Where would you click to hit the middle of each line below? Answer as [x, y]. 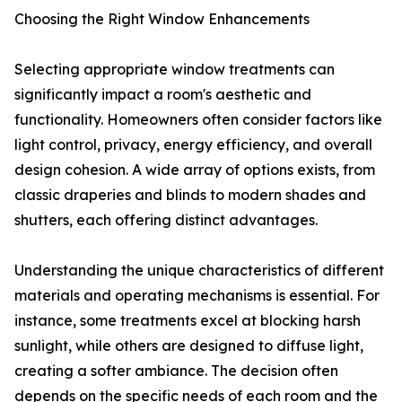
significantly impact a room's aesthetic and [163, 95]
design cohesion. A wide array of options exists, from [195, 170]
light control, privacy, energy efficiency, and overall [193, 145]
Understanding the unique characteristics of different [199, 271]
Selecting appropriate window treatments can [175, 70]
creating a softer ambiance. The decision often [176, 371]
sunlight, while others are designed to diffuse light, [189, 346]
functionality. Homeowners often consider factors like [198, 120]
